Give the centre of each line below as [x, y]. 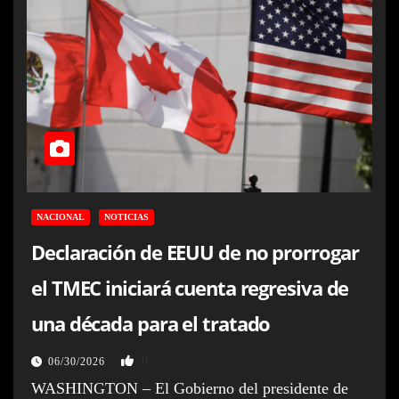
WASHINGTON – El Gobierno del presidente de [190, 388]
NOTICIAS [126, 216]
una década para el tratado [151, 323]
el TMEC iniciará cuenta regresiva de [190, 287]
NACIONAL [61, 216]
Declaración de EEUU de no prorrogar [195, 252]
